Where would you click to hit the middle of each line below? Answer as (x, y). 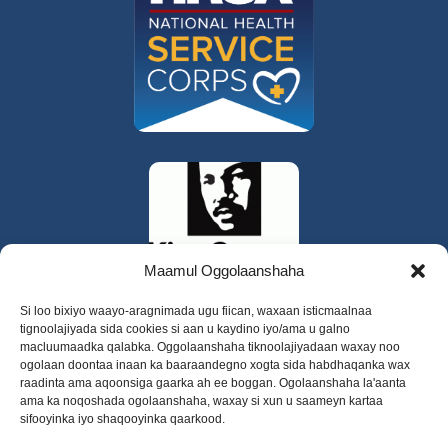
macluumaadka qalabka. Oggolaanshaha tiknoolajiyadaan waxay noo (210, 347)
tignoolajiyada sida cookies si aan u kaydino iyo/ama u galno (185, 329)
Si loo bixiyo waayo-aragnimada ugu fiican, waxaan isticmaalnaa (196, 311)
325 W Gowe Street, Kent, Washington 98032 (223, 435)
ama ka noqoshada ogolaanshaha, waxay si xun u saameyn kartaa (201, 401)
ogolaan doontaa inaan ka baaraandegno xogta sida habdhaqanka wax (215, 365)
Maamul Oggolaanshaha (224, 270)
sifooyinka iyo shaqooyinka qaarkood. (122, 419)
